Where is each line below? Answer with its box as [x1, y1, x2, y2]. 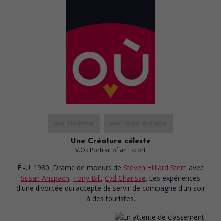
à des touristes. [86, 193, 135, 203]
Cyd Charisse [105, 173, 146, 183]
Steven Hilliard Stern [123, 162, 187, 172]
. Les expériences [146, 173, 200, 183]
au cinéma [55, 119, 93, 127]
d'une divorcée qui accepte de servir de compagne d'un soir [16, 183, 205, 193]
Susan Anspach [21, 173, 69, 183]
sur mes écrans [110, 119, 166, 127]
